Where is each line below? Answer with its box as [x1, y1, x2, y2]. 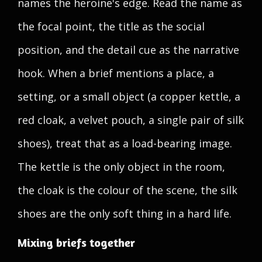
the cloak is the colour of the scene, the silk [18, 183, 237, 197]
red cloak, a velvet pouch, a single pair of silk [18, 113, 244, 127]
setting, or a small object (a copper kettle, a [18, 89, 240, 104]
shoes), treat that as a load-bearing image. [18, 136, 232, 150]
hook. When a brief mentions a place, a [18, 66, 214, 80]
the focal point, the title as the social [18, 19, 205, 33]
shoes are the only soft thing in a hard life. [18, 206, 232, 220]
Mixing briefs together [18, 235, 135, 250]
